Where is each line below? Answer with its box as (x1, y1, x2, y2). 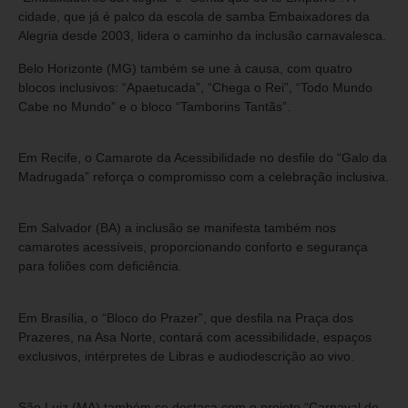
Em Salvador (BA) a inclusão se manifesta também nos (18, 220, 336, 236)
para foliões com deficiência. (18, 259, 182, 274)
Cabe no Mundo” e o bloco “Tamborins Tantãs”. (18, 98, 291, 114)
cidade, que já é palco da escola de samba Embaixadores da (18, 9, 370, 25)
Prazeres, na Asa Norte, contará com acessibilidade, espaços (18, 329, 372, 344)
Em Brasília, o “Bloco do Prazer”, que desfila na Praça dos (18, 310, 353, 325)
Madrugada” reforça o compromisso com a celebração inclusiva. (18, 168, 389, 184)
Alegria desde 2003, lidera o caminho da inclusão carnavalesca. (18, 28, 386, 44)
